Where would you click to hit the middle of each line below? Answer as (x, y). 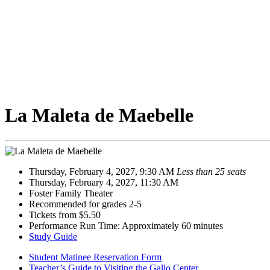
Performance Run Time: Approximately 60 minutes (126, 225)
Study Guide (53, 236)
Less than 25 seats (211, 171)
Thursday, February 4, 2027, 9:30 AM (103, 171)
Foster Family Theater (71, 193)
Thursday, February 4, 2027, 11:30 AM (104, 182)
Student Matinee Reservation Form (95, 257)
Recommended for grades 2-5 (85, 204)
